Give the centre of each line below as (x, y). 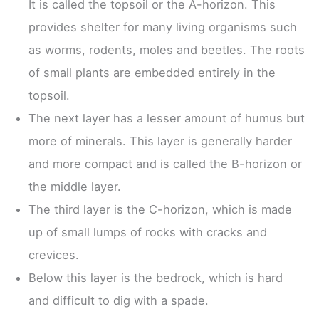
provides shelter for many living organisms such (163, 27)
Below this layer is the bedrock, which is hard (156, 277)
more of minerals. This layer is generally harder (160, 141)
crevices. (54, 255)
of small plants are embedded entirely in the (152, 72)
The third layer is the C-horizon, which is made (160, 209)
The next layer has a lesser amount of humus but (167, 118)
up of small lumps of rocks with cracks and (148, 232)
